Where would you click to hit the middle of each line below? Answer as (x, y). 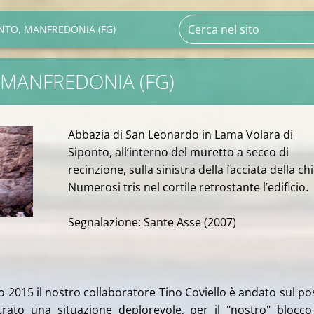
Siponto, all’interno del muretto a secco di (178, 152)
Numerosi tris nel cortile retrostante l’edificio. (188, 187)
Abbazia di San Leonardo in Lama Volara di (180, 135)
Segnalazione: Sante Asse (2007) (152, 222)
